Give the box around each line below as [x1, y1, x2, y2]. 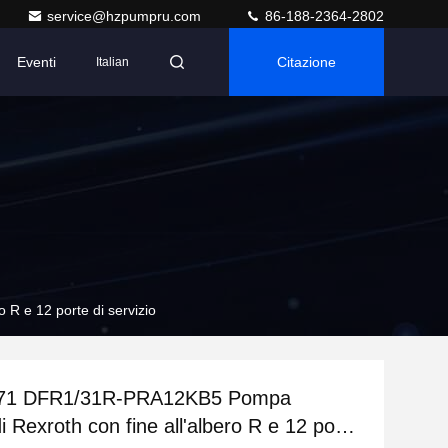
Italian [96, 55, 129, 69]
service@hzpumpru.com [47, 8, 205, 24]
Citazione [277, 54, 336, 70]
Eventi [17, 54, 56, 70]
